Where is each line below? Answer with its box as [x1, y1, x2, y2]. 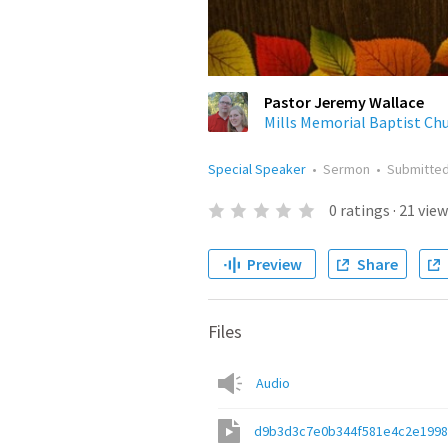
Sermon [323, 160, 370, 178]
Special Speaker [208, 160, 306, 178]
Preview [246, 254, 302, 274]
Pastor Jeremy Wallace [264, 92, 424, 112]
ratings [339, 200, 390, 220]
